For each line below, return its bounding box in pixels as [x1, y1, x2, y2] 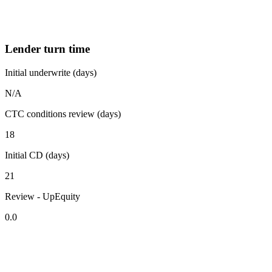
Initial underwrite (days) [5, 67, 97, 78]
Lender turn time [5, 42, 90, 56]
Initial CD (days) [5, 149, 69, 160]
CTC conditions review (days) [5, 108, 121, 119]
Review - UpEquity [5, 191, 80, 202]
